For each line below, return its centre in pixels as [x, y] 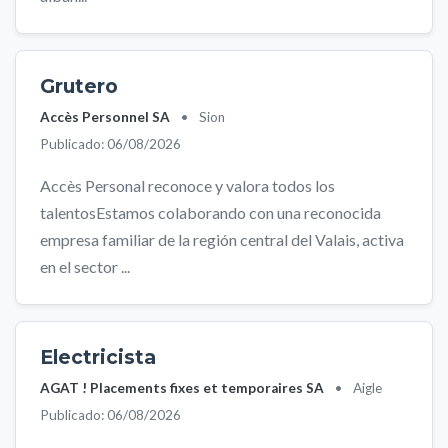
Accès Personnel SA [105, 117]
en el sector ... [85, 266]
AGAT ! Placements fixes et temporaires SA [182, 388]
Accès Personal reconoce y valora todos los [187, 185]
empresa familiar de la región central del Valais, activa [222, 239]
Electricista [98, 357]
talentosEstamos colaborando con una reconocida [210, 212]
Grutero [79, 86]
